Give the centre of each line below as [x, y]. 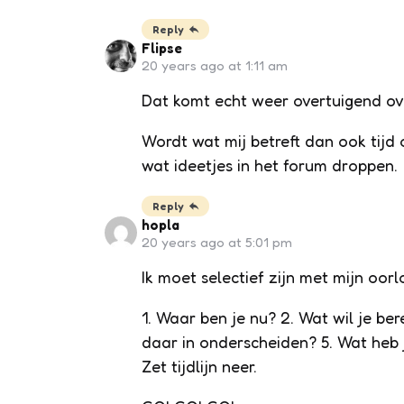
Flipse [161, 48]
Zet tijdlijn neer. [199, 366]
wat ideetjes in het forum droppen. [269, 165]
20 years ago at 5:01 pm [216, 242]
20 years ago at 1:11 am [214, 65]
